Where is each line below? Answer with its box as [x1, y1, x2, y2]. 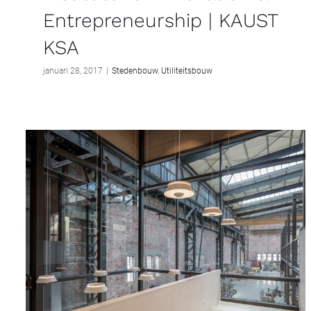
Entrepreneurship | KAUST [43, 9, 278, 33]
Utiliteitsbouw [161, 66, 212, 76]
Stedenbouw [112, 66, 158, 76]
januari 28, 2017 [43, 66, 103, 76]
